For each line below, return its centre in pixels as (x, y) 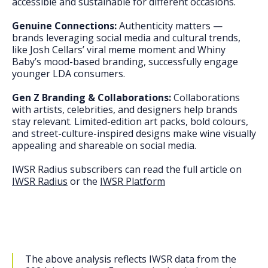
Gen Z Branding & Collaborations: (93, 98)
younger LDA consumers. (68, 74)
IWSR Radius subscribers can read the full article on (127, 169)
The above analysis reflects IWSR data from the (131, 259)
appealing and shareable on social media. (104, 145)
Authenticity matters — (170, 26)
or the (84, 181)
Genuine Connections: (64, 26)
